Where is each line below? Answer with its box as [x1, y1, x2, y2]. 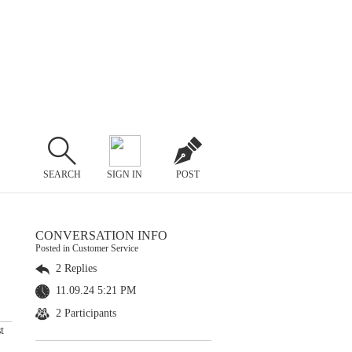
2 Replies [53, 262, 97, 274]
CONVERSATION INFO [35, 229, 167, 242]
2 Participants [53, 306, 116, 319]
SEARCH [42, 168, 81, 180]
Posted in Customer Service [35, 243, 138, 254]
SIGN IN [107, 168, 143, 180]
